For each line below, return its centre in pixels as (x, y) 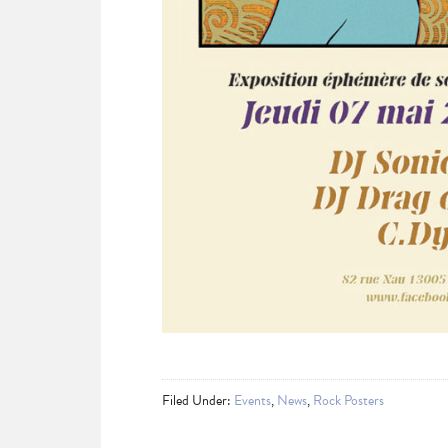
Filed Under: (198, 400)
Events (252, 400)
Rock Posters (348, 400)
